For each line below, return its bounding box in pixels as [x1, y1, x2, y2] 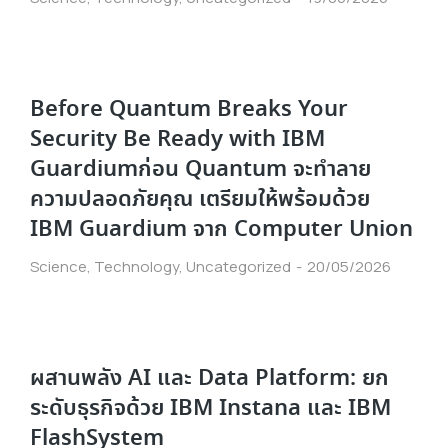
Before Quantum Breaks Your [30, 93, 348, 126]
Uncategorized [186, 256, 291, 277]
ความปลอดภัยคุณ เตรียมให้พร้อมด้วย [30, 183, 370, 216]
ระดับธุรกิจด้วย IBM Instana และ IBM [30, 392, 391, 425]
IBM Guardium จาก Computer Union [30, 213, 413, 246]
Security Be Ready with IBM [30, 123, 325, 156]
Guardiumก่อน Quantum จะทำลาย [30, 153, 371, 186]
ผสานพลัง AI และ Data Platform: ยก [30, 362, 389, 395]
